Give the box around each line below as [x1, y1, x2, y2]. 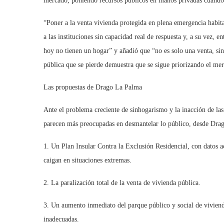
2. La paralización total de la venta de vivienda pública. [43, 178, 200, 186]
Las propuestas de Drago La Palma [43, 83, 142, 91]
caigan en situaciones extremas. [43, 156, 131, 164]
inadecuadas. [43, 215, 79, 223]
